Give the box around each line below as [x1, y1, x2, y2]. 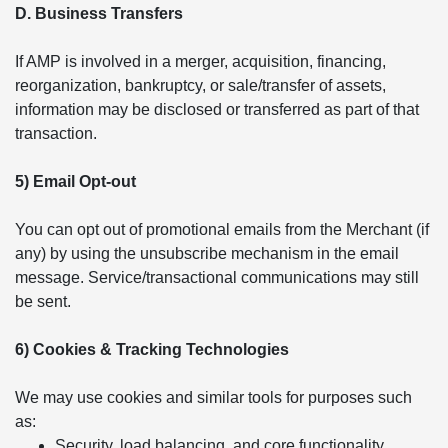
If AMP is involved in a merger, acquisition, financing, [15, 53, 386, 70]
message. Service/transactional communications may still [15, 269, 419, 286]
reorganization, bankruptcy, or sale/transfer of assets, [15, 77, 386, 94]
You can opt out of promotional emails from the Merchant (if [15, 221, 429, 238]
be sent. [15, 293, 71, 310]
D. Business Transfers [15, 5, 183, 22]
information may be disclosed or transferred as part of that [15, 101, 419, 118]
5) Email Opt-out [15, 173, 136, 190]
